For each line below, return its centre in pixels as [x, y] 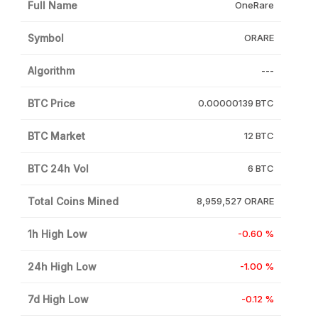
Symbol [46, 38]
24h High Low [62, 267]
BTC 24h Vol [59, 169]
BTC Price [52, 104]
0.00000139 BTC [236, 103]
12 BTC [259, 136]
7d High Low [59, 300]
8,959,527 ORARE [235, 201]
